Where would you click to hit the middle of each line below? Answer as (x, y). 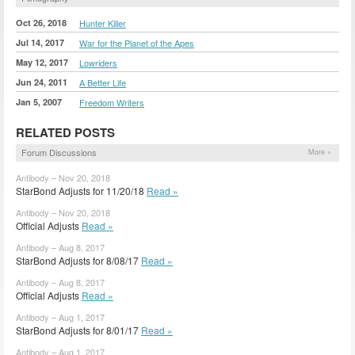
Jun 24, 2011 (42, 82)
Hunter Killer (103, 23)
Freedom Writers (112, 102)
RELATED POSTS (65, 132)
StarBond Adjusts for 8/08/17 (78, 260)
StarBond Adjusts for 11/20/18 (81, 190)
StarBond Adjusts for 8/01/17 (78, 330)
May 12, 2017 (42, 62)
